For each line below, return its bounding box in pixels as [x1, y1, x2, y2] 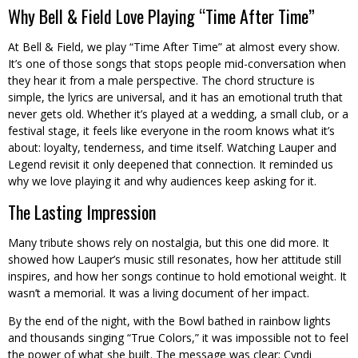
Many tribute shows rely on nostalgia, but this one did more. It [8, 235, 329, 251]
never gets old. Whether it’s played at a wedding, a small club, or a [8, 106, 348, 122]
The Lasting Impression [8, 199, 156, 225]
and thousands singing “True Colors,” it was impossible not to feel [8, 330, 348, 346]
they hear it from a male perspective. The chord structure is [8, 73, 315, 89]
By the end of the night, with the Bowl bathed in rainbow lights [8, 313, 331, 329]
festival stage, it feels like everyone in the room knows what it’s [8, 123, 335, 139]
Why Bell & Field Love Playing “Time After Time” [8, 3, 315, 30]
